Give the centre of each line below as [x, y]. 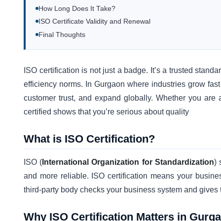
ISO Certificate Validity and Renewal [94, 22]
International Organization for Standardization [128, 162]
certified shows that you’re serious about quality [106, 111]
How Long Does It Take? [77, 8]
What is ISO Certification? [89, 139]
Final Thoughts [62, 35]
